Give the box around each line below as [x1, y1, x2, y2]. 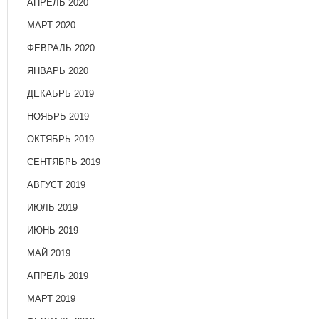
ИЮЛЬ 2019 [27, 202, 78, 214]
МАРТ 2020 [27, 20, 75, 31]
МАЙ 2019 [27, 248, 70, 259]
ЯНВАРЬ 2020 [27, 66, 88, 77]
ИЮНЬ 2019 [27, 225, 78, 236]
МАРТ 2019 [27, 293, 75, 305]
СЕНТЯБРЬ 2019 [27, 157, 100, 168]
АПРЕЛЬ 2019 [27, 271, 88, 282]
